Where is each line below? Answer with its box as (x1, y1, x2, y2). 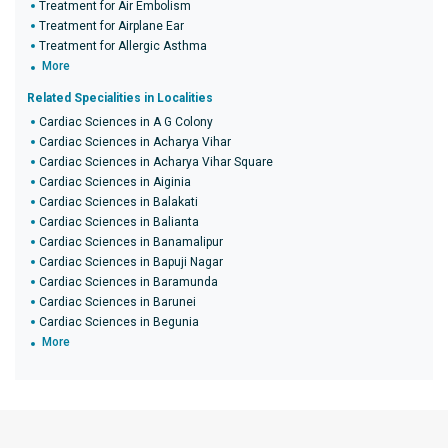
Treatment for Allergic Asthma (39, 39, 207, 53)
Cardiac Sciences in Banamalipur (39, 235, 223, 249)
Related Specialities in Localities (27, 91, 213, 105)
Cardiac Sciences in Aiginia (39, 175, 191, 189)
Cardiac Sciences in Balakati (39, 195, 198, 209)
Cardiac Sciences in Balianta (39, 215, 199, 229)
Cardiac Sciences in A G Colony (39, 115, 213, 129)
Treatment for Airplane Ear (39, 19, 184, 33)
